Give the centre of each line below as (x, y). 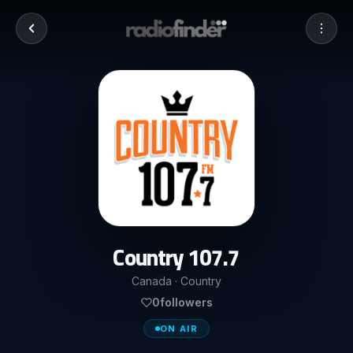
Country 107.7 (176, 258)
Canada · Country (176, 281)
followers (186, 302)
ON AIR (179, 328)
